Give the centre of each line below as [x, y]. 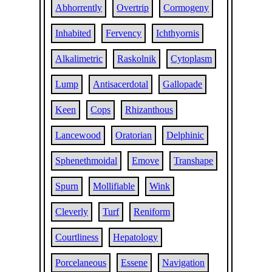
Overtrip [133, 8]
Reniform [152, 212]
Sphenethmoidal [87, 161]
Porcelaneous [81, 263]
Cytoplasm [192, 59]
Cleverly [72, 212]
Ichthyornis [178, 33]
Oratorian [134, 135]
